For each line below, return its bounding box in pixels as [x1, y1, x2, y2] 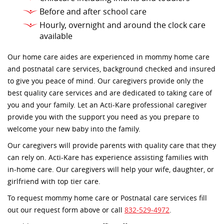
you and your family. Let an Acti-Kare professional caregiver [7, 101, 207, 110]
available [39, 31, 72, 41]
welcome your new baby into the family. [7, 125, 140, 134]
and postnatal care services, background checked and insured [7, 65, 215, 74]
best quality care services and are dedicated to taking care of [7, 89, 212, 98]
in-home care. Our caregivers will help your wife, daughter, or [7, 165, 214, 174]
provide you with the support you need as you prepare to [7, 113, 199, 122]
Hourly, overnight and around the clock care [39, 20, 205, 30]
